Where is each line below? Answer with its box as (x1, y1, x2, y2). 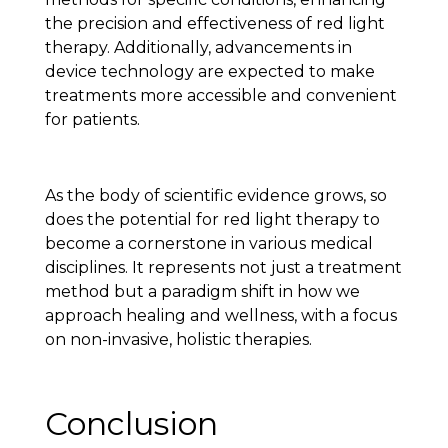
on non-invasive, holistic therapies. (44, 330, 312, 350)
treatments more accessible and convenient (44, 85, 397, 105)
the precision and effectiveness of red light (44, 13, 385, 33)
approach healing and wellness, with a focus (44, 306, 397, 326)
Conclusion (44, 404, 218, 444)
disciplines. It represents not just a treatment (44, 258, 402, 278)
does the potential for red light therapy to (44, 210, 380, 230)
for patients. (44, 109, 140, 129)
